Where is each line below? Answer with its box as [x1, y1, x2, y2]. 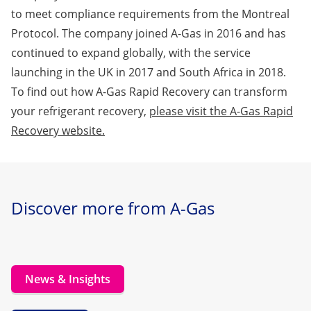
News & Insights [25, 271, 110, 287]
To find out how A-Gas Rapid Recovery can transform [11, 84, 287, 100]
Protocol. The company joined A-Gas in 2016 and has [11, 26, 286, 42]
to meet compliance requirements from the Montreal [11, 6, 289, 22]
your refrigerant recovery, [11, 103, 149, 119]
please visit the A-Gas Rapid [149, 103, 293, 119]
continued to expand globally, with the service [11, 45, 251, 61]
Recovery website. [11, 123, 105, 139]
